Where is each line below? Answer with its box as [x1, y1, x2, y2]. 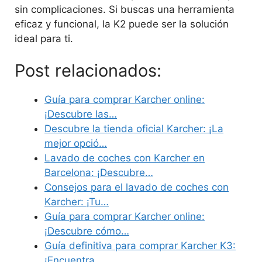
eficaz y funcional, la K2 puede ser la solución [15, 18, 229, 30]
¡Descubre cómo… [44, 225, 129, 237]
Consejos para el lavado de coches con [44, 181, 229, 194]
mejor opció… [44, 137, 107, 150]
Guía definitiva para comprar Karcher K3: [44, 240, 236, 252]
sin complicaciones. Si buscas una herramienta [15, 3, 235, 15]
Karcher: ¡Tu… [44, 196, 109, 208]
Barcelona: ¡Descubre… [44, 167, 153, 179]
